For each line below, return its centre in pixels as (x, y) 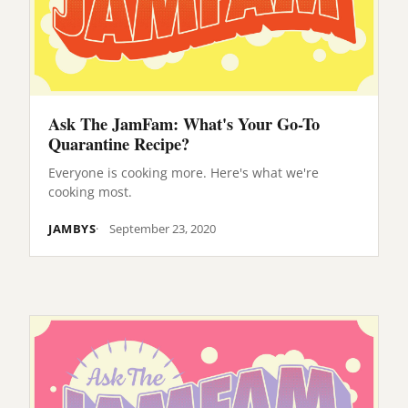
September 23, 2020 (163, 228)
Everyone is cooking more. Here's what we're (184, 172)
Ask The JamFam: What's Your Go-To (184, 123)
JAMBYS (72, 228)
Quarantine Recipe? (119, 143)
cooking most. (90, 191)
